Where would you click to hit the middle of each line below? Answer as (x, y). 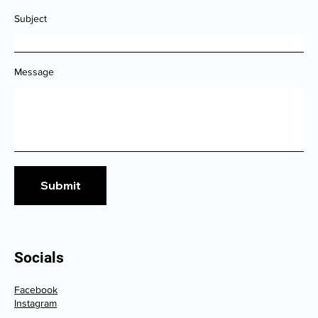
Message (34, 71)
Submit (60, 186)
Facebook (36, 289)
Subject (31, 18)
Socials (39, 258)
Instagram (35, 303)
